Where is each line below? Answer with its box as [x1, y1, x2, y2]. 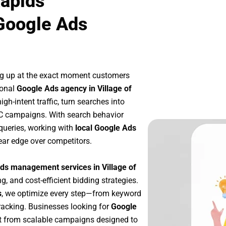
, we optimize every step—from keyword [2, 188, 141, 198]
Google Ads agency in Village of [17, 84, 132, 94]
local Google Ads [75, 123, 136, 133]
